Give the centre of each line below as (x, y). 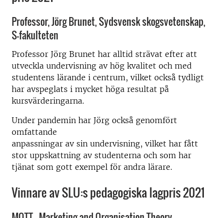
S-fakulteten (35, 35)
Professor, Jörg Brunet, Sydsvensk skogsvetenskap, (109, 21)
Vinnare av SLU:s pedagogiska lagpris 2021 (108, 192)
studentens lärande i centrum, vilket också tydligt (108, 77)
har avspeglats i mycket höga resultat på (90, 89)
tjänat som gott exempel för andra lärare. (92, 167)
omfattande (34, 132)
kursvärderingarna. (48, 100)
